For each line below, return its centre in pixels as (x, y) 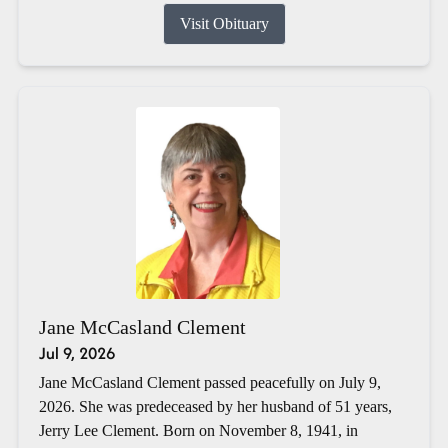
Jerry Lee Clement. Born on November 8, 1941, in (198, 430)
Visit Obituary (224, 23)
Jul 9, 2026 (76, 352)
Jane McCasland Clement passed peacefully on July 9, (209, 382)
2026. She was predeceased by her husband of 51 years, (215, 406)
